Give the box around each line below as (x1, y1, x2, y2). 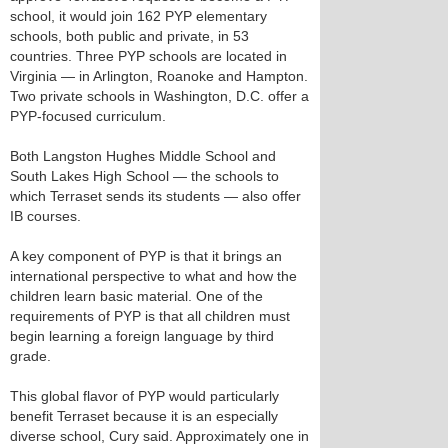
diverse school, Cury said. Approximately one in (10, 428, 309, 444)
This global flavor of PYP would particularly (10, 388, 279, 404)
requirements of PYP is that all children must (10, 308, 290, 324)
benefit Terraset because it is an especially (10, 408, 278, 424)
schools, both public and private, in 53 (10, 28, 249, 44)
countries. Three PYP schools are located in (10, 48, 287, 64)
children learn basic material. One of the (10, 288, 263, 304)
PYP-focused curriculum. (10, 108, 166, 124)
